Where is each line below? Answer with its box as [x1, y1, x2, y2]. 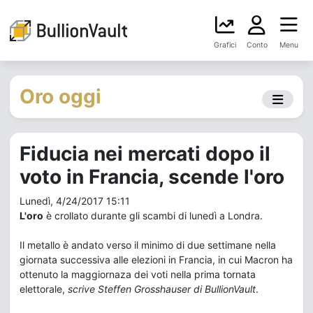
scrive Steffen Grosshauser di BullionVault [68, 283, 256, 295]
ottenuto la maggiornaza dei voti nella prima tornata [20, 268, 256, 280]
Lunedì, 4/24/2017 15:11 [20, 195, 130, 207]
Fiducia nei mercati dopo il [20, 142, 270, 166]
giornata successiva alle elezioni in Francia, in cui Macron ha [20, 254, 293, 265]
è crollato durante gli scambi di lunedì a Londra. [43, 210, 265, 221]
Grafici [214, 41, 236, 50]
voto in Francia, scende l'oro [20, 165, 284, 189]
